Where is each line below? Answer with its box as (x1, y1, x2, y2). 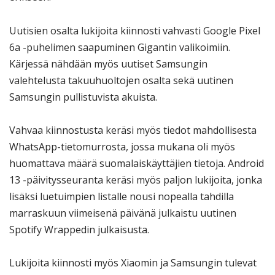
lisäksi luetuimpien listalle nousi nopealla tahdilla (9, 189, 234, 203)
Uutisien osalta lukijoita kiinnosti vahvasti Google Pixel (9, 23, 260, 37)
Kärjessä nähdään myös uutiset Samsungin (9, 56, 207, 71)
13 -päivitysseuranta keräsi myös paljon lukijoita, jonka (9, 172, 262, 187)
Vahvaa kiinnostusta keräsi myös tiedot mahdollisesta (9, 123, 257, 137)
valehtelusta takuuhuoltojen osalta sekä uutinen (9, 73, 233, 87)
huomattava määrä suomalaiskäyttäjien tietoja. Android (9, 156, 264, 170)
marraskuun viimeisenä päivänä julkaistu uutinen (9, 206, 236, 220)
